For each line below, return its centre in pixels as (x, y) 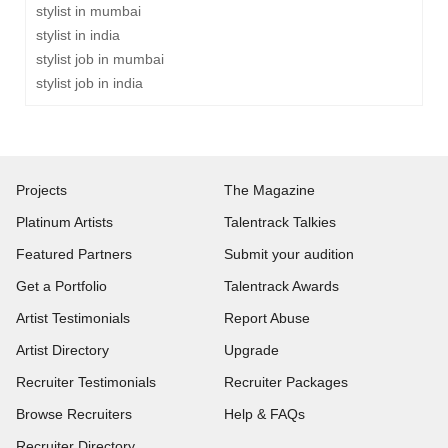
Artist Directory (62, 350)
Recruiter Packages (286, 382)
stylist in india (78, 35)
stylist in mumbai (88, 11)
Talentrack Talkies (280, 222)
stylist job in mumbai (100, 59)
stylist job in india (89, 83)
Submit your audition (289, 254)
